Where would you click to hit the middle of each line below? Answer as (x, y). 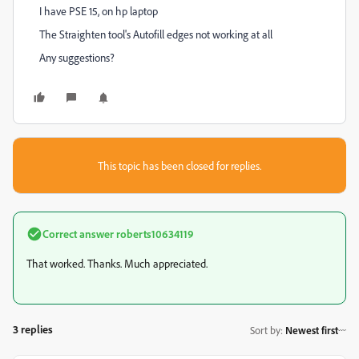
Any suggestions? (77, 57)
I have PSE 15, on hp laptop (99, 11)
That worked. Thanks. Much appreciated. (117, 263)
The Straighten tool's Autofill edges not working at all (156, 34)
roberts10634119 (154, 234)
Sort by (265, 330)
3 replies (33, 329)
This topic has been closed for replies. (179, 165)
